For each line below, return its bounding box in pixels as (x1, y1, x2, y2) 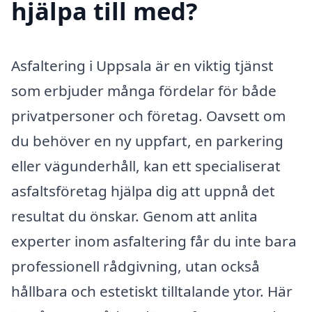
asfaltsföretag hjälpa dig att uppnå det (11, 180, 275, 201)
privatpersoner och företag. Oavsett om (11, 105, 286, 125)
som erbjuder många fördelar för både (11, 80, 276, 100)
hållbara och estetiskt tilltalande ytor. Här (11, 281, 292, 301)
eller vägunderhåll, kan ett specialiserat (11, 155, 281, 175)
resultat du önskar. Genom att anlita (11, 205, 258, 226)
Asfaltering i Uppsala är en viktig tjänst (11, 55, 274, 75)
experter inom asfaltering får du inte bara (11, 231, 297, 251)
